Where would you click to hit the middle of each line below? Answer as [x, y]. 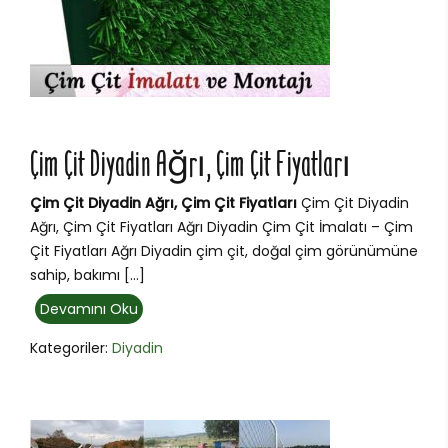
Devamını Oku [89, 309]
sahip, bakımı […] [87, 275]
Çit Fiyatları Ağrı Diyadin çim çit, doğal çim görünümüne [224, 251]
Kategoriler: [71, 348]
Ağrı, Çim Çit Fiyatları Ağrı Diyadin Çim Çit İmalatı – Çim [221, 227]
